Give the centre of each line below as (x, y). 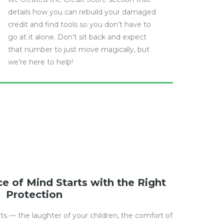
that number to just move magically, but (79, 49)
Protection (34, 194)
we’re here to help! (40, 62)
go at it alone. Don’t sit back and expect (77, 37)
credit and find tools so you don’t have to (79, 24)
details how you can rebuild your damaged (82, 12)
